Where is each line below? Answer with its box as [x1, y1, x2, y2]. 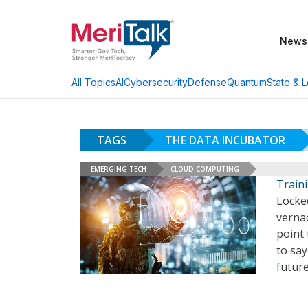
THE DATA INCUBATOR [165, 133, 285, 148]
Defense [188, 76, 227, 88]
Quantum [227, 76, 267, 88]
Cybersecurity [124, 76, 188, 88]
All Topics [71, 76, 115, 88]
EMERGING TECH [91, 164, 146, 174]
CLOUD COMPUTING [170, 164, 239, 174]
